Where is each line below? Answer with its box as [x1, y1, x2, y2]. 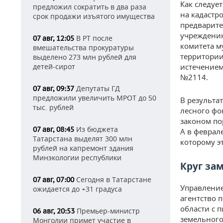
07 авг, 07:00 [33, 175, 74, 184]
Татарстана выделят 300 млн [33, 134, 132, 143]
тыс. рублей [33, 103, 74, 112]
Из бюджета [74, 124, 118, 134]
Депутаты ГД [74, 84, 120, 93]
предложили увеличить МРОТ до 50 [33, 93, 156, 103]
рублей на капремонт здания [33, 143, 133, 153]
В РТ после [74, 33, 112, 43]
